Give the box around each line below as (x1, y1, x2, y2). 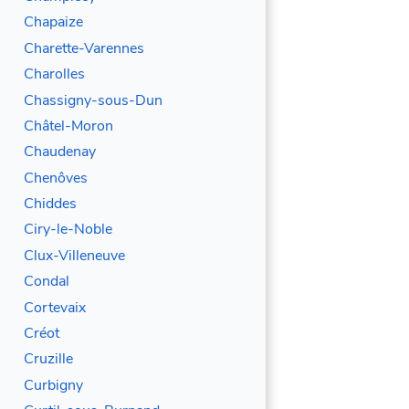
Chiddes (23, 194, 77, 215)
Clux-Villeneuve (23, 245, 125, 266)
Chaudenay (23, 142, 96, 163)
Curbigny (23, 374, 83, 395)
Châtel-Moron (23, 115, 113, 136)
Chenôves (23, 167, 88, 188)
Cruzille (23, 349, 73, 370)
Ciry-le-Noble (23, 219, 112, 240)
